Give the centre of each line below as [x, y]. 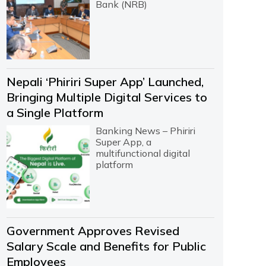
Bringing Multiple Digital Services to [107, 97]
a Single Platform [55, 112]
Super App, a [123, 142]
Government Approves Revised [93, 230]
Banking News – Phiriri [145, 130]
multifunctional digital [142, 153]
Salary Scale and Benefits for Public [106, 246]
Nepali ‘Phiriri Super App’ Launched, [105, 81]
